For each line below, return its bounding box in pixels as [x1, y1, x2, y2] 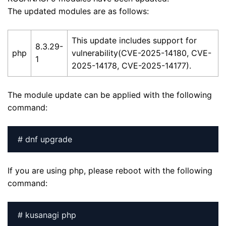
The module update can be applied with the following [8, 89, 212, 100]
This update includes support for [72, 35, 197, 45]
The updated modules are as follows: [8, 6, 149, 16]
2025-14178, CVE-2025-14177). [72, 60, 191, 71]
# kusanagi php [18, 209, 76, 220]
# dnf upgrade [18, 134, 72, 144]
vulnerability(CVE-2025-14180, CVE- [72, 47, 211, 58]
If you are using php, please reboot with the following [8, 165, 212, 176]
